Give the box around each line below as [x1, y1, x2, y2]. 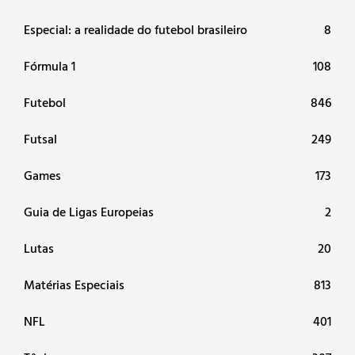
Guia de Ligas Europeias [24, 201, 154, 221]
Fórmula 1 [24, 55, 75, 75]
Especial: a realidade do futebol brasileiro [24, 19, 247, 39]
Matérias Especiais [24, 274, 124, 294]
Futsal [24, 128, 57, 148]
